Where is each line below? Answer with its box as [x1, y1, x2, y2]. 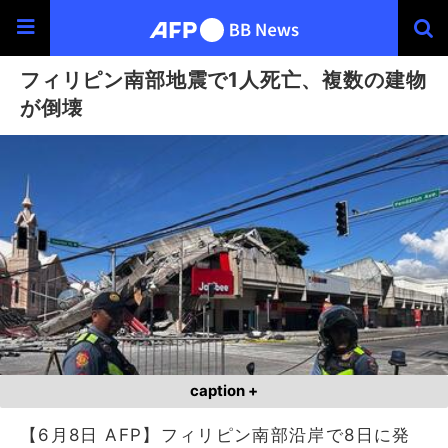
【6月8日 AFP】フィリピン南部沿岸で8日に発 [20, 424, 411, 445]
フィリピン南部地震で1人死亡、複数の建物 [20, 67, 427, 92]
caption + [190, 381, 258, 400]
